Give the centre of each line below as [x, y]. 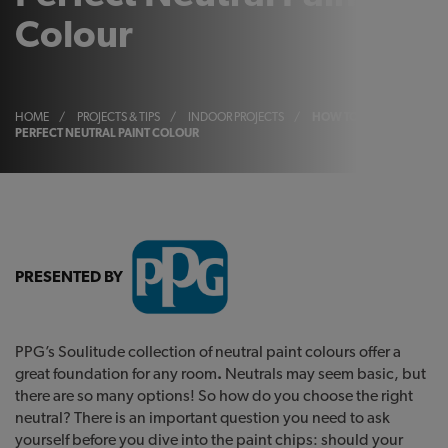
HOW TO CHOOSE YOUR [377, 117]
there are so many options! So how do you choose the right [214, 395]
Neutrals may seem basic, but [325, 373]
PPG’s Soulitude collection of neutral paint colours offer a [208, 351]
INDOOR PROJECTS [236, 117]
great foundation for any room [116, 373]
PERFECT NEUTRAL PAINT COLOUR [107, 133]
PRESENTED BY [69, 276]
